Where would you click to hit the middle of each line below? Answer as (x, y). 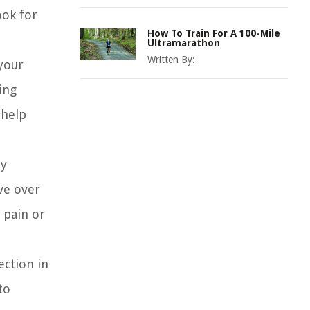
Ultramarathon (184, 43)
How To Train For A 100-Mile (214, 33)
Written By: (171, 60)
